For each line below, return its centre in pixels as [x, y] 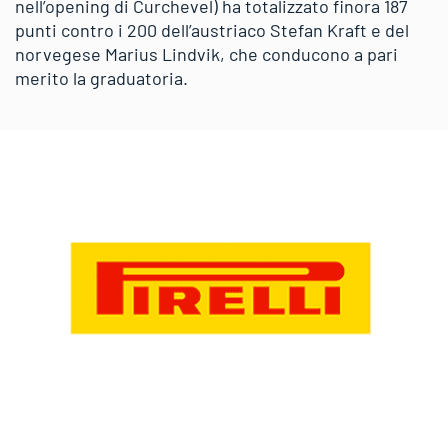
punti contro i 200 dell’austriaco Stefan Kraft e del [212, 29]
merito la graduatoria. [101, 77]
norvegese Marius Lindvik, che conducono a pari [206, 53]
